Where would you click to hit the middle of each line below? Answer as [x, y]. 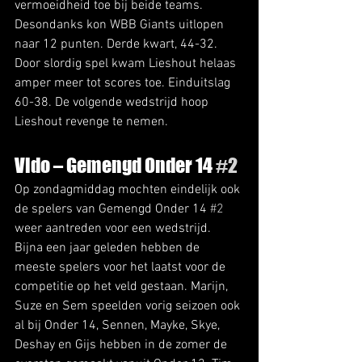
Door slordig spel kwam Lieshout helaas [127, 63]
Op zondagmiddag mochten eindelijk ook [129, 189]
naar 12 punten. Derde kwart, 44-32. [118, 44]
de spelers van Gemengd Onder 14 [112, 209]
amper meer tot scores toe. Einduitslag [124, 83]
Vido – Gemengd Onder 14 [115, 165]
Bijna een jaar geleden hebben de [109, 248]
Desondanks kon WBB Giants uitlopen [121, 25]
